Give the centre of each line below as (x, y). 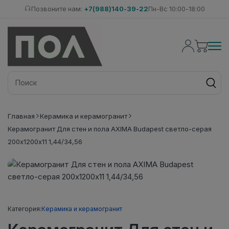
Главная (21, 116)
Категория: (25, 209)
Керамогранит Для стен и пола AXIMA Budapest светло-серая (110, 129)
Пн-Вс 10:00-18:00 (176, 9)
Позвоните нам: (57, 9)
